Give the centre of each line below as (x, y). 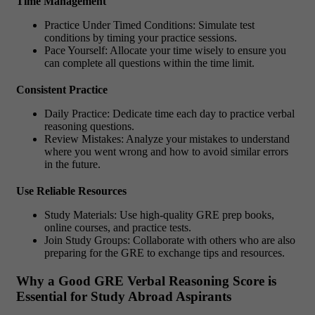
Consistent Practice (62, 90)
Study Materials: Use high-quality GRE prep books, (159, 215)
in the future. (72, 165)
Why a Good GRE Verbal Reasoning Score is (146, 281)
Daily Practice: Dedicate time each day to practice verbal (169, 114)
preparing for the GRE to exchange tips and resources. (165, 253)
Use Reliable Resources (71, 191)
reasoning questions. (89, 127)
